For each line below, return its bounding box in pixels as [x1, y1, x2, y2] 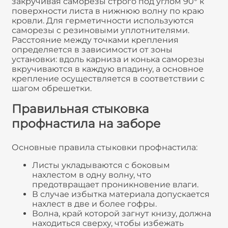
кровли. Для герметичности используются [12, 16, 194, 26]
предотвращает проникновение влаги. [32, 179, 198, 189]
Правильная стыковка [12, 101, 149, 117]
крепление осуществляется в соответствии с [12, 74, 205, 84]
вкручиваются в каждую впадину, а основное [12, 64, 204, 74]
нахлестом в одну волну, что [32, 169, 151, 180]
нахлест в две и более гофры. [32, 198, 157, 209]
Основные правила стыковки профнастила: [12, 142, 197, 152]
